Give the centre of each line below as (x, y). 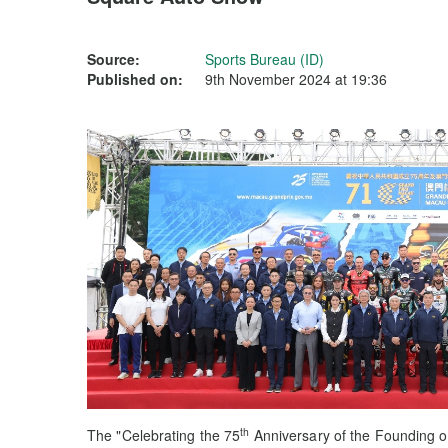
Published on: (135, 79)
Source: (113, 59)
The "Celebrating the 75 (164, 435)
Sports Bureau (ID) (264, 59)
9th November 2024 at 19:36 (296, 79)
